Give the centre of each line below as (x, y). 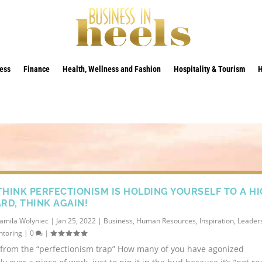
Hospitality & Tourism (210, 69)
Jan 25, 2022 (76, 221)
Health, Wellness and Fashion (112, 69)
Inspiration (217, 221)
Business (118, 221)
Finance (37, 69)
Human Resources (166, 221)
